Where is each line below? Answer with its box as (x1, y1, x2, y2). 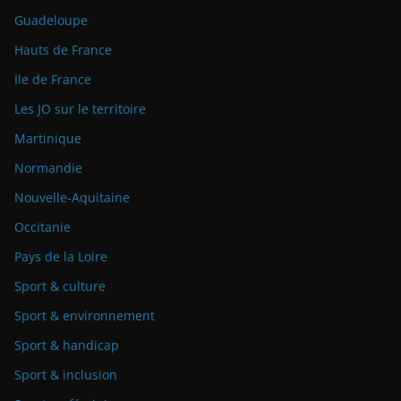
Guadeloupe (14, 12, 88, 29)
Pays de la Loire (14, 248, 107, 265)
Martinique (14, 130, 81, 147)
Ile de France (14, 71, 91, 88)
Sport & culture (14, 277, 106, 294)
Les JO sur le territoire (14, 100, 146, 117)
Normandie (14, 159, 82, 176)
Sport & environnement (14, 307, 155, 324)
